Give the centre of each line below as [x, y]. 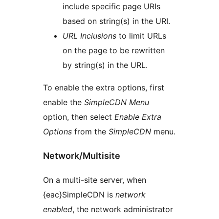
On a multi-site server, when [95, 180]
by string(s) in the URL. [105, 65]
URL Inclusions [89, 36]
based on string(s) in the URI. [116, 21]
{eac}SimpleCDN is [79, 195]
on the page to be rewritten [114, 51]
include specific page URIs [111, 7]
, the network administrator [123, 209]
